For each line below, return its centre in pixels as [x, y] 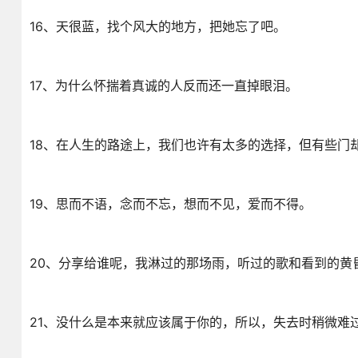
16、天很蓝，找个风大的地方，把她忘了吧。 [157, 26]
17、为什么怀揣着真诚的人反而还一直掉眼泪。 [163, 86]
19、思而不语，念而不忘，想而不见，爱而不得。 [170, 204]
